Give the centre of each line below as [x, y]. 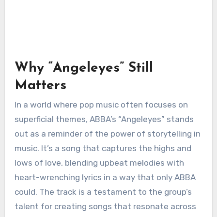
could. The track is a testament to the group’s [103, 192]
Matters [40, 86]
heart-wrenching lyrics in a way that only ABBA [105, 178]
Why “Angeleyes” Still [84, 68]
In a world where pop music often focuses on [101, 105]
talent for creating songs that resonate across [105, 207]
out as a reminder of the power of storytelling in [107, 134]
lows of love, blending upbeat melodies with [99, 163]
